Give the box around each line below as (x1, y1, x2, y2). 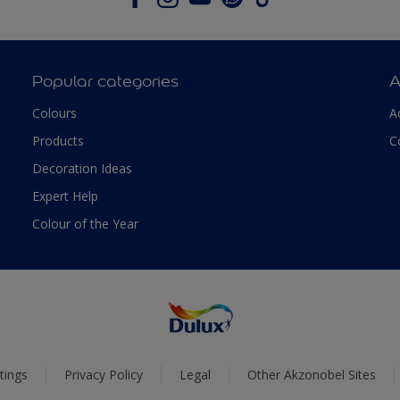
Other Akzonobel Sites (247, 366, 376, 384)
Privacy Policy (64, 366, 143, 384)
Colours (31, 104, 77, 121)
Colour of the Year (31, 214, 138, 232)
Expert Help (31, 187, 98, 204)
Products (31, 131, 84, 149)
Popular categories (31, 71, 179, 91)
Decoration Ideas (31, 159, 132, 177)
